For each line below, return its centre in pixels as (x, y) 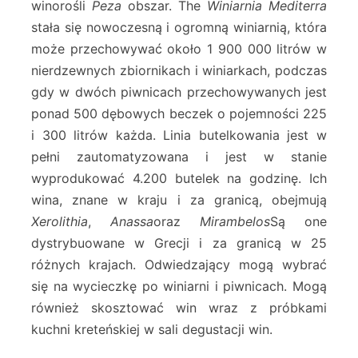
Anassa (132, 222)
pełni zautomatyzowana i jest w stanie (179, 157)
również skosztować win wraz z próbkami (179, 308)
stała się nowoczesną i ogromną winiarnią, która (179, 28)
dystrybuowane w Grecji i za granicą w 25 (179, 243)
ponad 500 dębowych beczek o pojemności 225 (179, 114)
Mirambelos (235, 222)
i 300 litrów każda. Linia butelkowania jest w (179, 135)
